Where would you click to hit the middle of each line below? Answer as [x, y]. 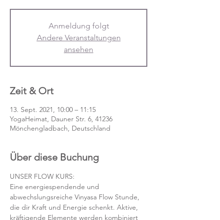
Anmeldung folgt [79, 26]
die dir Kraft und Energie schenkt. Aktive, [75, 207]
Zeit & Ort [32, 91]
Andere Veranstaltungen [79, 38]
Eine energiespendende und [55, 187]
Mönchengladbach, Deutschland [60, 128]
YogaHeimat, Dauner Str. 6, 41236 [61, 119]
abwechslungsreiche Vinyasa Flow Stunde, [76, 197]
